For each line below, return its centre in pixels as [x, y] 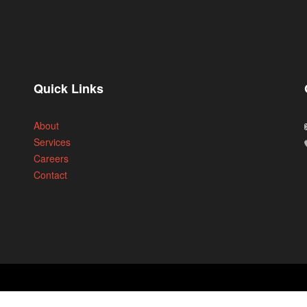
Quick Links [69, 88]
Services [52, 142]
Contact [51, 175]
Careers [51, 158]
